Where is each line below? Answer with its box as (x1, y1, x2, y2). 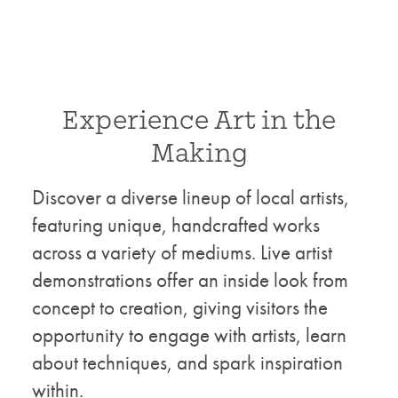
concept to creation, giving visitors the (32, 294, 328, 321)
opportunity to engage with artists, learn (32, 322, 346, 348)
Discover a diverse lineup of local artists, (32, 184, 349, 211)
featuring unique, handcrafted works (32, 211, 320, 238)
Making (150, 139, 248, 168)
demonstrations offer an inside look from (32, 267, 348, 293)
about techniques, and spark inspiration (32, 349, 343, 376)
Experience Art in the (62, 106, 336, 135)
